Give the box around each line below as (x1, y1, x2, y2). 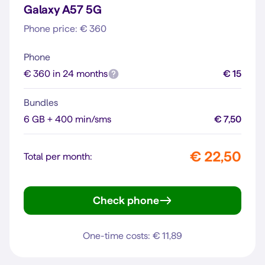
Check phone (93, 195, 159, 206)
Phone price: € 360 (24, 24, 106, 34)
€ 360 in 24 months (24, 69, 108, 79)
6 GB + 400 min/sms (24, 114, 111, 124)
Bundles (24, 98, 58, 108)
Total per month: (24, 151, 92, 161)
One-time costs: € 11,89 (83, 231, 182, 241)
